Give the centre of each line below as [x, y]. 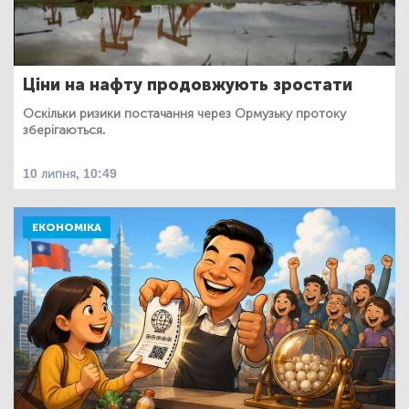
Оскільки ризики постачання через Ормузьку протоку [184, 114]
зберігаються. [64, 131]
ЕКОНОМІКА [67, 228]
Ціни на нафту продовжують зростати [188, 85]
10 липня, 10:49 [70, 174]
